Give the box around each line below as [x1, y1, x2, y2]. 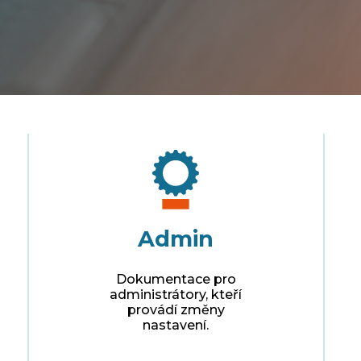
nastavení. [143, 317, 210, 333]
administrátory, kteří [110, 286, 243, 302]
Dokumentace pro [115, 271, 236, 287]
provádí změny [127, 301, 225, 317]
